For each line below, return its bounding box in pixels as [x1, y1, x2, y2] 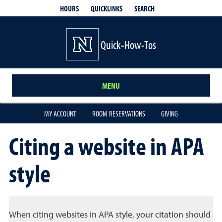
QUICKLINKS [90, 3, 122, 13]
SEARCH [134, 3, 155, 13]
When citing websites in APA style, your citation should [9, 211, 211, 220]
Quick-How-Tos [100, 37, 156, 52]
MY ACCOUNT [44, 109, 76, 118]
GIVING [161, 109, 178, 118]
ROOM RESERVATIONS [92, 109, 145, 118]
